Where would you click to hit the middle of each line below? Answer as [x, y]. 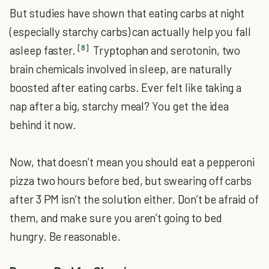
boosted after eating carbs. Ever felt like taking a [126, 88]
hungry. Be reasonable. [65, 237]
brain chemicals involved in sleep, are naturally [121, 69]
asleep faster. [43, 50]
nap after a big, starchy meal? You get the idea [119, 106]
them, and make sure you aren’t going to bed [116, 218]
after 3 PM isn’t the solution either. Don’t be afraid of [134, 199]
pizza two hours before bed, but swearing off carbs [131, 181]
